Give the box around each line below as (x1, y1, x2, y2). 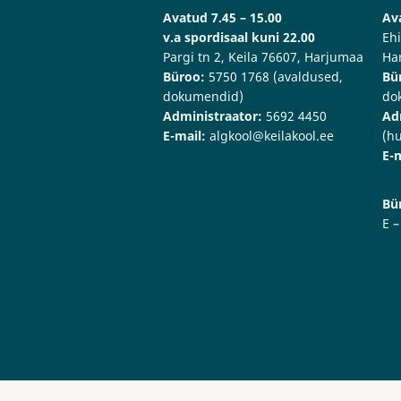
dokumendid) (163, 88, 243, 106)
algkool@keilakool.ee (209, 127, 334, 145)
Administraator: (163, 107, 262, 125)
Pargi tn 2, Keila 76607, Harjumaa (163, 48, 363, 66)
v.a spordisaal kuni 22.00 (163, 29, 315, 47)
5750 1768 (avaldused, (205, 68, 343, 86)
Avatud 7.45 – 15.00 (163, 9, 282, 27)
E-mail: (163, 127, 209, 145)
